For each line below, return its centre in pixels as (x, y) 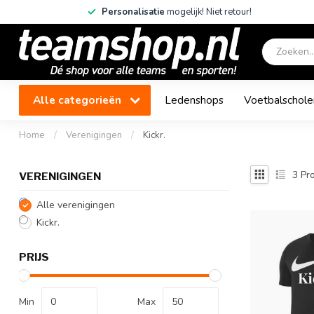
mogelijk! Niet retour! (208, 12)
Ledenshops (194, 100)
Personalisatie (133, 12)
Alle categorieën (78, 100)
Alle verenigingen (76, 205)
